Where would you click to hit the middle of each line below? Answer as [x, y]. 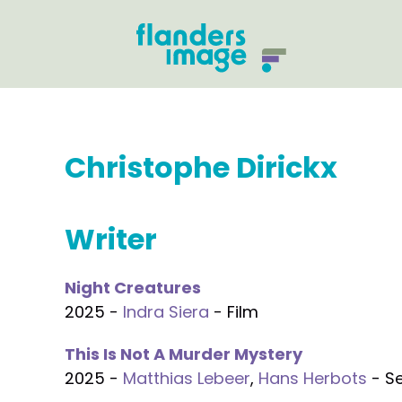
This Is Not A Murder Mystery [184, 354]
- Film [234, 312]
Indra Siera [166, 312]
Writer [111, 239]
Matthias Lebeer [187, 378]
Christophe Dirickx [201, 167]
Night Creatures [133, 288]
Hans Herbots [313, 378]
